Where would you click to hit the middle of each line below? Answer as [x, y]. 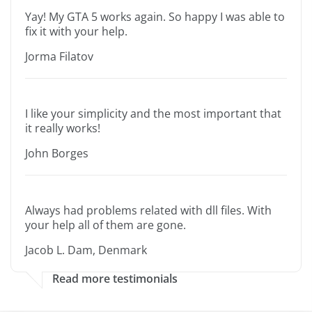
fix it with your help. [76, 32]
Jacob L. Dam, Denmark [86, 250]
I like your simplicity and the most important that [153, 114]
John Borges [57, 154]
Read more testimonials [115, 279]
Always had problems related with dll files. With [148, 211]
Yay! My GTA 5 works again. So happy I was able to [155, 17]
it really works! [63, 128]
